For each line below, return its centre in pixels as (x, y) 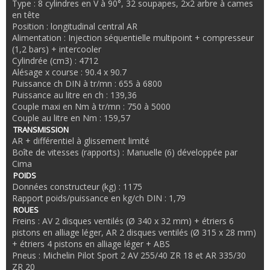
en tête (26, 15)
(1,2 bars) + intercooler (57, 49)
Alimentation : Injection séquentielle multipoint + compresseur (133, 38)
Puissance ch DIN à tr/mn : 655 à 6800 (87, 84)
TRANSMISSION (41, 130)
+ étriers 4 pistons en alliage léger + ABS (91, 244)
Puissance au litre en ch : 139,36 (74, 95)
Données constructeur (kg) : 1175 (77, 187)
